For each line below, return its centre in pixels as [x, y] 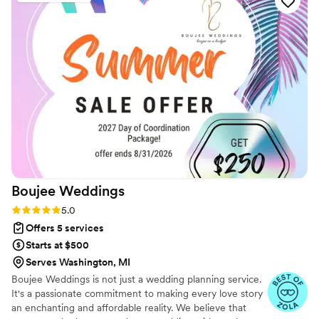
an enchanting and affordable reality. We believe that [129, 307]
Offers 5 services [65, 228]
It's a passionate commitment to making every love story [137, 293]
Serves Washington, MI [78, 262]
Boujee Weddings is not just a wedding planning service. [136, 279]
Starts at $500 [57, 245]
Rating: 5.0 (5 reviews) [61, 209]
